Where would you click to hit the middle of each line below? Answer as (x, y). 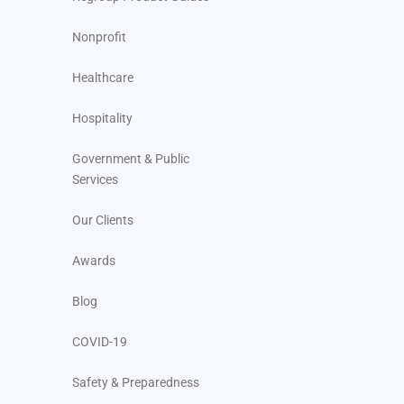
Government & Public (131, 159)
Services (95, 180)
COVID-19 (100, 342)
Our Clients (103, 220)
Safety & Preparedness (136, 383)
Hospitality (102, 119)
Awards (94, 261)
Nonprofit (99, 37)
